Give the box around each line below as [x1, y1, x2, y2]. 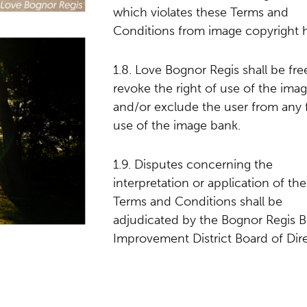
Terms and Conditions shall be [113, 194, 282, 209]
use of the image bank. [113, 118, 241, 133]
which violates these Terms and [113, 5, 288, 20]
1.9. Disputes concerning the [113, 157, 273, 172]
